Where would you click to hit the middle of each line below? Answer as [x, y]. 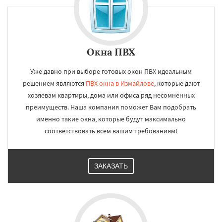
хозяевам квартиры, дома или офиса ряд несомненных [111, 95]
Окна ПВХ [111, 52]
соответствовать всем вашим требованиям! [111, 131]
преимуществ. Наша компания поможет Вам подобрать [111, 107]
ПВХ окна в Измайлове [120, 83]
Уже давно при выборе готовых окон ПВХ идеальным [111, 71]
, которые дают [177, 83]
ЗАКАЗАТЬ [111, 166]
